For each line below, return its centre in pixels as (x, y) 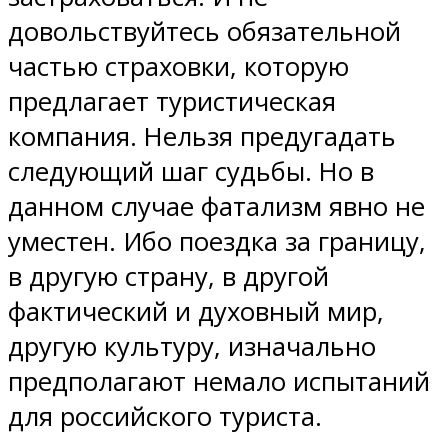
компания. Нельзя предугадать (202, 137)
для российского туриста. (165, 417)
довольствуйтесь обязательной (204, 32)
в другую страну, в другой (168, 277)
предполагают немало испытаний (219, 382)
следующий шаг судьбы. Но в (191, 172)
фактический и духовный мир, (196, 312)
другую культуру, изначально (192, 347)
